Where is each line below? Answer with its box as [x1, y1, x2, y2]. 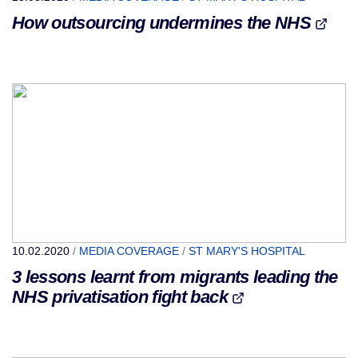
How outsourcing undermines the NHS [12, 13, 316, 33]
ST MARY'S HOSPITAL [189, 245, 305, 257]
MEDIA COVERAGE [79, 245, 179, 257]
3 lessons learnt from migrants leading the [12, 267, 338, 287]
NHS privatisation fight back [12, 287, 233, 307]
